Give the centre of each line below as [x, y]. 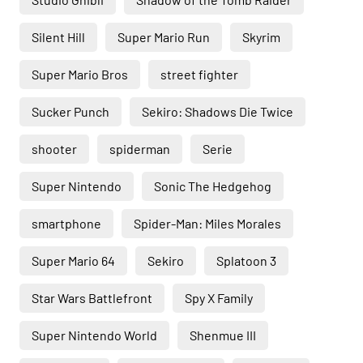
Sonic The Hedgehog [213, 186]
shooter [54, 149]
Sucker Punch [70, 111]
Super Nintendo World [94, 335]
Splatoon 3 [246, 261]
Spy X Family [219, 298]
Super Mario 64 [73, 261]
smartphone [66, 223]
